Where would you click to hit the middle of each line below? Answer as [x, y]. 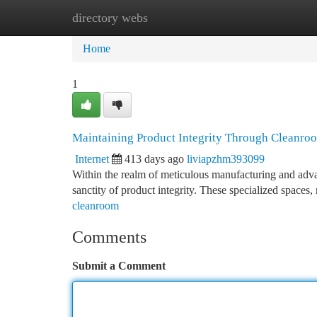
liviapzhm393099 [226, 159]
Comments [109, 237]
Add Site [263, 17]
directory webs [110, 18]
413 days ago [154, 159]
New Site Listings [182, 17]
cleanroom [96, 206]
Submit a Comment [119, 266]
